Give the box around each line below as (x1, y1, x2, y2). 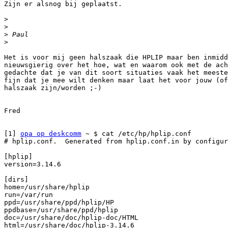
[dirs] (4, 176, 28, 184)
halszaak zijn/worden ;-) (4, 84, 102, 92)
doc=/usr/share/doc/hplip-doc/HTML (4, 214, 138, 222)
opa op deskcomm (20, 130, 81, 138)
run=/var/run (4, 191, 53, 199)
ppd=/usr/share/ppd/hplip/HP (4, 198, 114, 207)
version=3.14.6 (4, 160, 61, 168)
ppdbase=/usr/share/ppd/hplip (4, 206, 118, 214)
